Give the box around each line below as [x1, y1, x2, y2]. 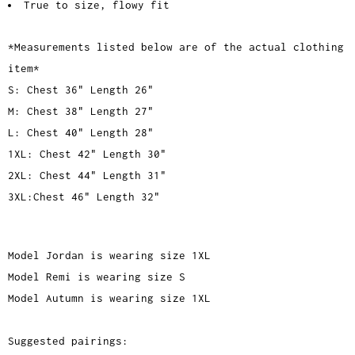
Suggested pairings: [8, 334, 128, 348]
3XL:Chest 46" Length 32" [8, 190, 160, 204]
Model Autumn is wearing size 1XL [8, 292, 211, 305]
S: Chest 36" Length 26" [8, 83, 154, 97]
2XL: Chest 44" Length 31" [8, 169, 166, 182]
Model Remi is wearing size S [8, 270, 185, 284]
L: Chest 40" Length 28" [8, 126, 154, 139]
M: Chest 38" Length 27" [8, 105, 154, 118]
